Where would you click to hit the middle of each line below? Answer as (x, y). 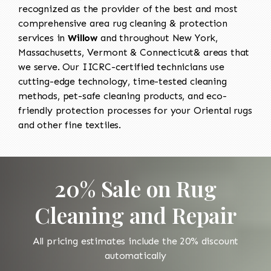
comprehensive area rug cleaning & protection (123, 23)
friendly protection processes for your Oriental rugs (135, 110)
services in (43, 38)
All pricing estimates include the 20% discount (135, 241)
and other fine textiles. (70, 125)
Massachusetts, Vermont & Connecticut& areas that (134, 52)
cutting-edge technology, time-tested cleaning (122, 81)
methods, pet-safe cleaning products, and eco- (122, 96)
